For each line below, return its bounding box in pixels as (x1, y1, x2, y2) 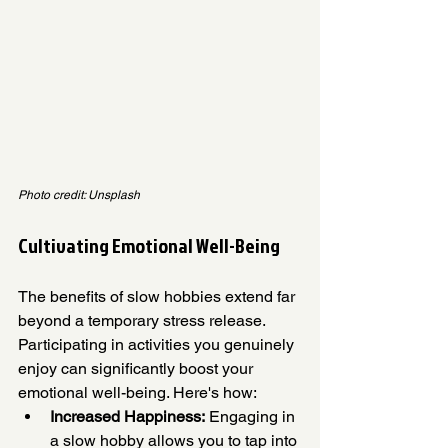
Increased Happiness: (50, 407, 205, 427)
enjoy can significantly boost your (18, 359, 257, 379)
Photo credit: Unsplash (18, 188, 140, 203)
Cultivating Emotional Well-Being (18, 231, 280, 260)
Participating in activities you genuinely (18, 335, 298, 355)
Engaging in (205, 407, 299, 427)
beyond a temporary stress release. (18, 311, 269, 331)
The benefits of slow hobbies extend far (18, 287, 299, 307)
